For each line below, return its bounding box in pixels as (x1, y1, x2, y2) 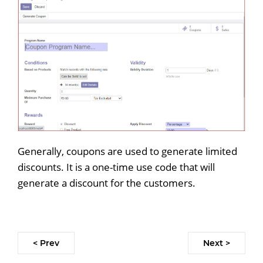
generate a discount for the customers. (18, 176, 195, 190)
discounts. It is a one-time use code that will (18, 160, 215, 174)
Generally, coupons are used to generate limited (18, 144, 237, 158)
